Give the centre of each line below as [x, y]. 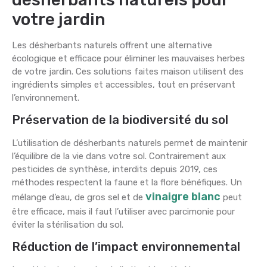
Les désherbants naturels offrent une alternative [112, 45]
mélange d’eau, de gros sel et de [79, 198]
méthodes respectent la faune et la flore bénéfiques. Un [127, 183]
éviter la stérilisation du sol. [68, 225]
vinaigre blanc [183, 197]
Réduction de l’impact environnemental [126, 247]
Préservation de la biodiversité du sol [120, 120]
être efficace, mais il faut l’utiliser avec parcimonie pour [123, 212]
